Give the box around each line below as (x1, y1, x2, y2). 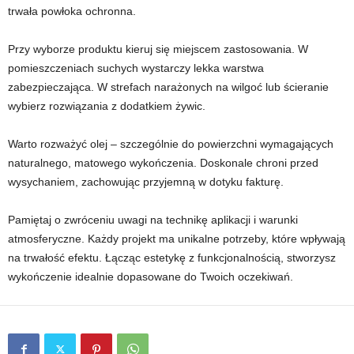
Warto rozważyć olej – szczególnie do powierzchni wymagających (8, 137, 333, 151)
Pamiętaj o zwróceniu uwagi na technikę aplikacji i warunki (8, 213, 298, 227)
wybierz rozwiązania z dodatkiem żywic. (8, 100, 205, 113)
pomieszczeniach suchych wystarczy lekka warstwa (8, 62, 264, 75)
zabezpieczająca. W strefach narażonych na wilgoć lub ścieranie (8, 81, 329, 94)
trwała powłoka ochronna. (8, 5, 136, 18)
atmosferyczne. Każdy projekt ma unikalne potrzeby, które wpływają (8, 232, 345, 246)
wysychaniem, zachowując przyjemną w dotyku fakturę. (8, 175, 284, 189)
